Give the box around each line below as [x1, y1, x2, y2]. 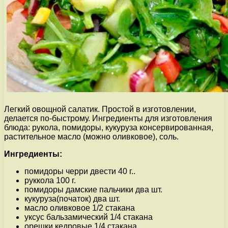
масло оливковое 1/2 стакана [24, 203, 135, 212]
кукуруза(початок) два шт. [24, 194, 120, 203]
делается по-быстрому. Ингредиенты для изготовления [4, 113, 212, 123]
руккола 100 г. [24, 176, 76, 185]
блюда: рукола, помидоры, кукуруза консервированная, [4, 123, 213, 132]
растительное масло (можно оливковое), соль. [4, 132, 179, 141]
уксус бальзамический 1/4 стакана [24, 212, 153, 221]
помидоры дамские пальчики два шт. [24, 185, 162, 194]
